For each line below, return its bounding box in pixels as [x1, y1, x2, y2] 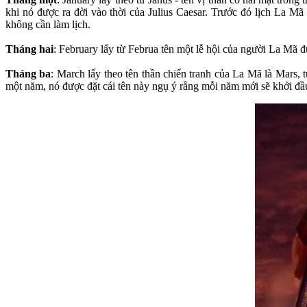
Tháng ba [5, 67, 51, 79]
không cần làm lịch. [5, 18, 90, 30]
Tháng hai [5, 42, 53, 55]
